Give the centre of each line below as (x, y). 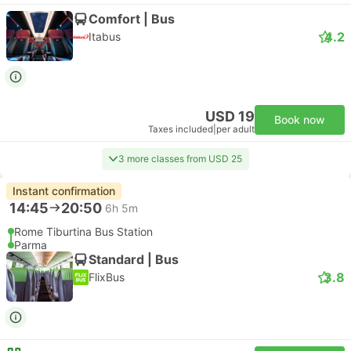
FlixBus (107, 277)
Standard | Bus (134, 259)
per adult (235, 129)
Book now (300, 119)
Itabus (105, 36)
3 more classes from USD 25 (180, 159)
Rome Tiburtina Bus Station (83, 232)
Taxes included (181, 129)
